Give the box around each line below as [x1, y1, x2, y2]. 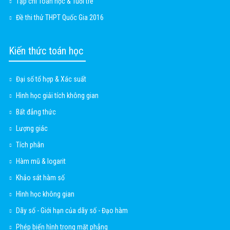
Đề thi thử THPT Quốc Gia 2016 [16, 13, 104, 22]
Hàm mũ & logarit [16, 157, 66, 166]
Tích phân [16, 141, 44, 149]
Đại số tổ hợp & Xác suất [16, 75, 86, 84]
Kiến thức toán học [9, 45, 83, 57]
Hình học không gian [16, 190, 74, 199]
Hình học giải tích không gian [16, 91, 99, 100]
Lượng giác [16, 124, 48, 133]
